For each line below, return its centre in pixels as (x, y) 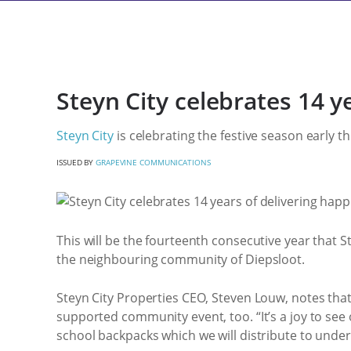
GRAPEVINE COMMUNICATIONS (153, 162)
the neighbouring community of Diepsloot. (181, 259)
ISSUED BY (76, 162)
